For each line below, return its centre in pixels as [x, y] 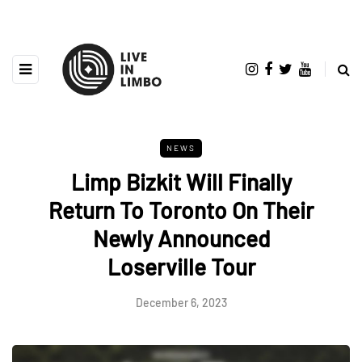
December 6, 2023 [181, 302]
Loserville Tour [181, 266]
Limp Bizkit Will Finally [181, 181]
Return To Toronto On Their [181, 210]
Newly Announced [181, 238]
